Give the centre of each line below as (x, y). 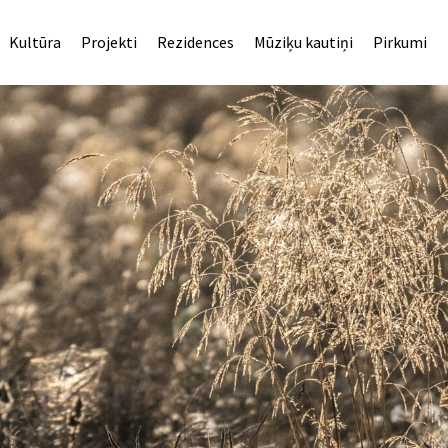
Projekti (108, 42)
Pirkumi (399, 42)
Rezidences (195, 42)
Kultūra (34, 42)
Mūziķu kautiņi (303, 42)
